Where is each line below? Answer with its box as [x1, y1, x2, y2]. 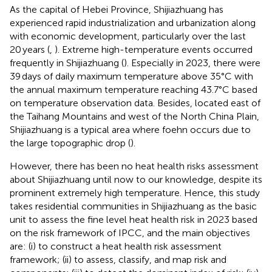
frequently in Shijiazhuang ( [10, 56, 124, 69]
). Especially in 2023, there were [124, 56, 260, 69]
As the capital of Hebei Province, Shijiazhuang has [10, 3, 223, 15]
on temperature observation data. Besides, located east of [10, 97, 260, 109]
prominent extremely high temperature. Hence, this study [10, 186, 260, 199]
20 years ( [10, 43, 50, 55]
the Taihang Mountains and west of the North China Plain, [10, 110, 259, 122]
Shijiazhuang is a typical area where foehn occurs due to [10, 123, 251, 135]
